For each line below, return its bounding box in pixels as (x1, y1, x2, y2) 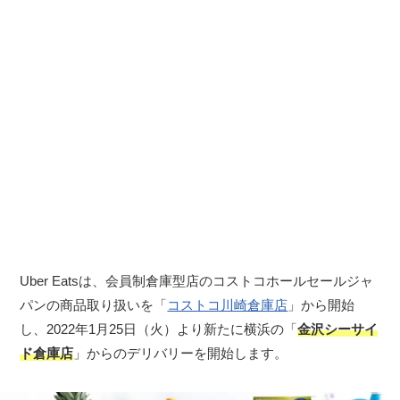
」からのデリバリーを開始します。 (73, 346, 288, 362)
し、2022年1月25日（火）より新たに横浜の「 (20, 321, 298, 337)
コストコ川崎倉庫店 (167, 297, 288, 313)
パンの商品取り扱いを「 (20, 297, 168, 313)
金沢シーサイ (297, 321, 379, 337)
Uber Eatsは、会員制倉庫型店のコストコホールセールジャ (20, 273, 374, 289)
